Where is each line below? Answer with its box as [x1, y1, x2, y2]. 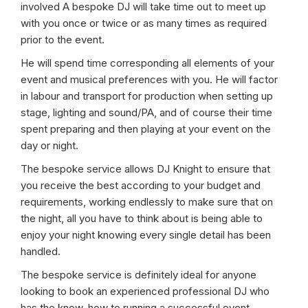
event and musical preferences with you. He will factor [21, 73, 278, 86]
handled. [21, 245, 60, 258]
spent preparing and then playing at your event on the [21, 122, 271, 135]
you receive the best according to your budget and [21, 179, 261, 192]
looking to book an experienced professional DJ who [21, 285, 269, 298]
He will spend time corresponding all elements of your [21, 56, 274, 69]
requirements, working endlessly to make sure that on [21, 195, 273, 208]
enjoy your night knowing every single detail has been [21, 228, 271, 241]
